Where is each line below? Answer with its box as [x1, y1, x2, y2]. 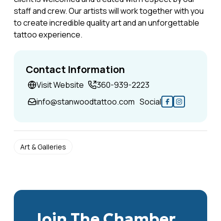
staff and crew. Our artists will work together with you [14, 5, 204, 16]
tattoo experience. [14, 29, 82, 40]
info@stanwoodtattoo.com [37, 96, 135, 107]
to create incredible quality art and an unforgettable [14, 17, 199, 28]
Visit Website [37, 79, 84, 90]
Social [140, 96, 161, 107]
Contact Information [26, 62, 125, 76]
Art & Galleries [20, 142, 66, 151]
